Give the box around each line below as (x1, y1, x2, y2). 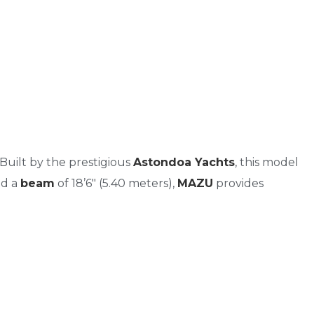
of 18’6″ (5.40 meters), (55, 176, 177, 190)
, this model (235, 155, 299, 169)
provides (213, 176, 264, 190)
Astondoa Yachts (133, 155, 235, 169)
